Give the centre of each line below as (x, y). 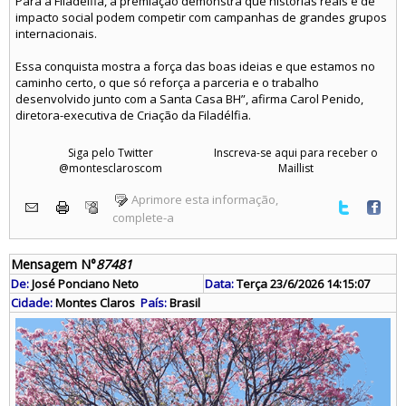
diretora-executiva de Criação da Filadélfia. (133, 115)
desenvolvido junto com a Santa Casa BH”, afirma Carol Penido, (189, 99)
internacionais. (56, 34)
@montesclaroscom (110, 168)
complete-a (143, 217)
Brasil (184, 303)
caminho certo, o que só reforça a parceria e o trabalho (167, 82)
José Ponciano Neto (85, 284)
